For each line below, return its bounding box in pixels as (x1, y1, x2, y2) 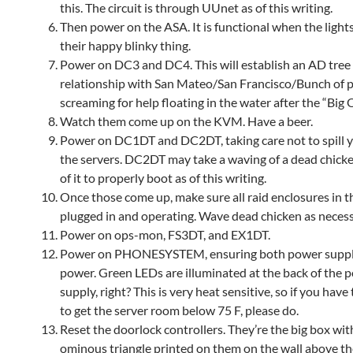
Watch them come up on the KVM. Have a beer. (60, 113, 313, 128)
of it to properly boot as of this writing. (60, 170, 266, 185)
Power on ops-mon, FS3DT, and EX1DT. (60, 227, 270, 242)
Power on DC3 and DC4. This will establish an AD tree (60, 57, 351, 72)
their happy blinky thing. (60, 38, 191, 53)
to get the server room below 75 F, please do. (60, 303, 299, 318)
